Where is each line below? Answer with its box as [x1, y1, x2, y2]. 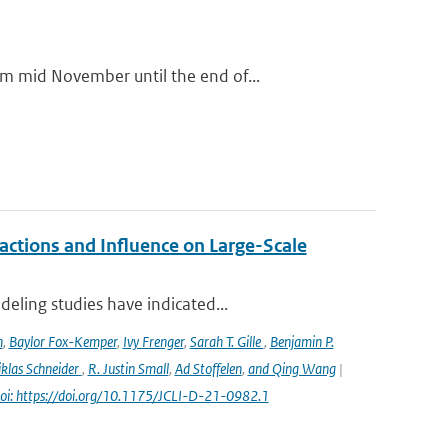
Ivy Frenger [122, 332, 184, 351]
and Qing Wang [247, 359, 336, 378]
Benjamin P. [269, 332, 334, 351]
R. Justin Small [87, 359, 169, 378]
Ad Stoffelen [174, 359, 242, 378]
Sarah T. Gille [189, 332, 264, 351]
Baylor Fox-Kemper [8, 332, 117, 351]
